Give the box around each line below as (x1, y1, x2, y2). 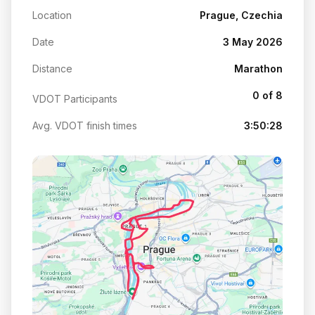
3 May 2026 (223, 35, 283, 48)
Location (32, 8, 72, 21)
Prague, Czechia (200, 8, 283, 21)
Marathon (234, 62, 283, 75)
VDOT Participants (32, 92, 117, 105)
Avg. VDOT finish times (32, 119, 137, 131)
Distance (32, 62, 72, 75)
